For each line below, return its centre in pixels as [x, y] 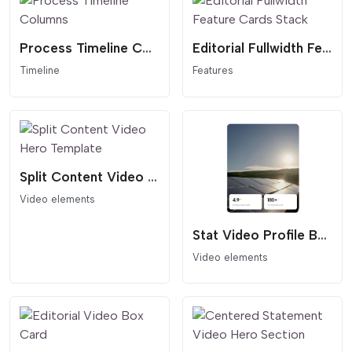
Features [213, 71]
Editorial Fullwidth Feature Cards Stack [327, 48]
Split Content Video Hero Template [152, 176]
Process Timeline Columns [147, 48]
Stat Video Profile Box [322, 235]
